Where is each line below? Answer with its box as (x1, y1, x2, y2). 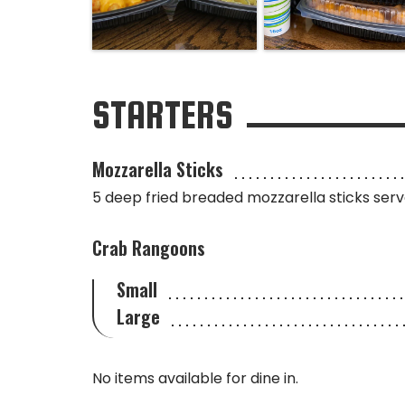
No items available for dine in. (92, 367, 298, 389)
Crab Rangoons (92, 233, 205, 261)
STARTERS (92, 92, 233, 137)
